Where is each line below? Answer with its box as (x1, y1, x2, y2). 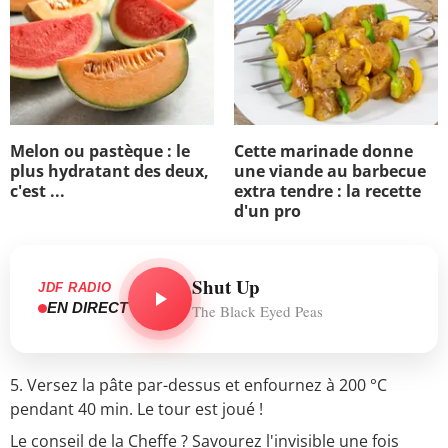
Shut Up (192, 272, 260, 300)
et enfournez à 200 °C (225, 373, 387, 396)
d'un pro (234, 199, 301, 222)
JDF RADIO (38, 280, 112, 296)
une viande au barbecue (234, 159, 426, 182)
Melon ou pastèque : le (10, 139, 190, 162)
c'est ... (10, 179, 65, 202)
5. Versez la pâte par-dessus (10, 373, 221, 396)
